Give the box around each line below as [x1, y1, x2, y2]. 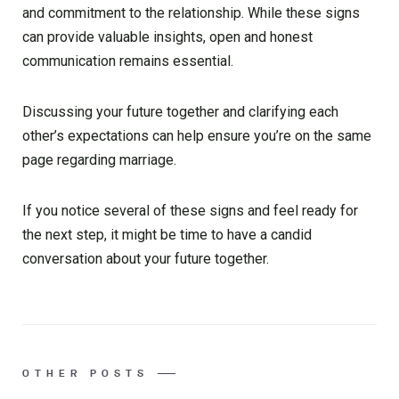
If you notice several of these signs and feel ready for [22, 202, 358, 220]
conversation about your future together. [22, 250, 269, 268]
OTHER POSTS [22, 367, 149, 380]
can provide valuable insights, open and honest [22, 28, 313, 46]
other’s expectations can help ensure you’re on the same [22, 127, 371, 145]
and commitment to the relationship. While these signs [22, 4, 360, 22]
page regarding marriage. [22, 151, 176, 169]
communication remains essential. [22, 53, 233, 70]
